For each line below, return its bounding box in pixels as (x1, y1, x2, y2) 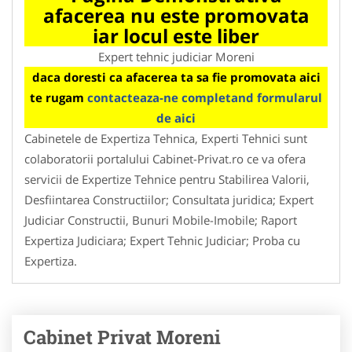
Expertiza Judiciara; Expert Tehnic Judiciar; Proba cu (24, 232, 300, 248)
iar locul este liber (93, 22, 259, 49)
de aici (156, 109, 196, 126)
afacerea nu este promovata (42, 2, 310, 28)
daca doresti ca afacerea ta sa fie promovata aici (31, 68, 321, 85)
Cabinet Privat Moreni (24, 324, 221, 350)
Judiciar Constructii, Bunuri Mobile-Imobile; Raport (24, 211, 297, 228)
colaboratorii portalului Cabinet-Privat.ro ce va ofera (24, 150, 309, 167)
